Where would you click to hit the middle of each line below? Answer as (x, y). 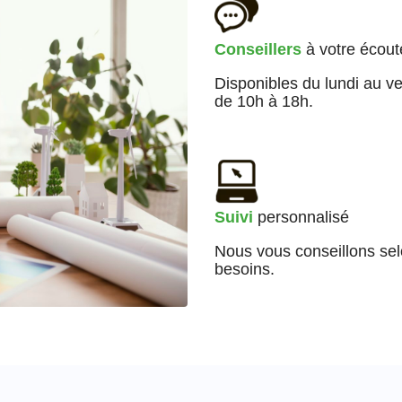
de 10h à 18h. (264, 101)
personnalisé (301, 217)
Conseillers (258, 49)
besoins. (245, 269)
